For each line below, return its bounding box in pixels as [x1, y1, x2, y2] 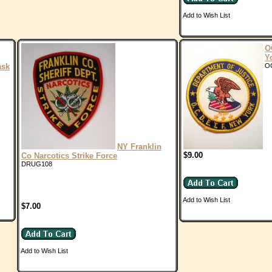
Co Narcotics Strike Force [21, 151, 117, 160]
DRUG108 [21, 160, 52, 168]
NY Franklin [117, 142, 161, 151]
